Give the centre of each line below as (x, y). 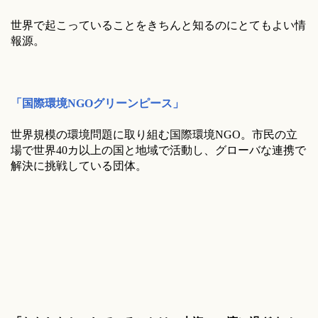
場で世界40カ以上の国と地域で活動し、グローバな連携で (158, 150)
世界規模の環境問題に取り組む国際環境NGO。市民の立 (154, 135)
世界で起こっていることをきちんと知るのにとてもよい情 (158, 25)
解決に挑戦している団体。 (79, 166)
